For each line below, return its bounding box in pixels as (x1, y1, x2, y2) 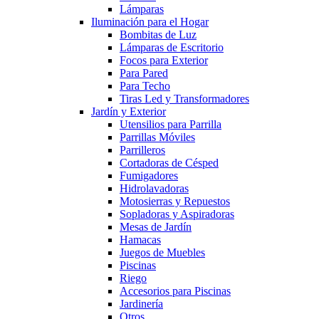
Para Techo (120, 80, 170, 92)
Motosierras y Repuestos (120, 195, 230, 207)
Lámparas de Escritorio (120, 41, 224, 53)
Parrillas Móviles (120, 131, 195, 143)
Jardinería (120, 298, 163, 310)
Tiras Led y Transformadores (120, 93, 249, 105)
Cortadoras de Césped (120, 157, 219, 169)
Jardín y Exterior (91, 105, 166, 117)
